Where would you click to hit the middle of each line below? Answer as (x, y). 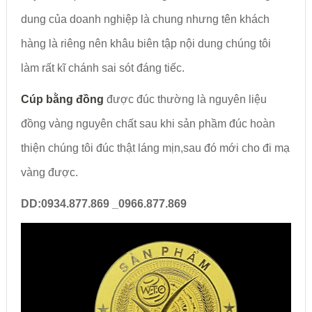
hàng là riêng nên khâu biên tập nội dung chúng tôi (146, 43)
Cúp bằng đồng (62, 99)
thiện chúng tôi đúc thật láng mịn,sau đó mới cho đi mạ (155, 148)
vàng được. (49, 172)
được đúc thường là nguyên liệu (185, 99)
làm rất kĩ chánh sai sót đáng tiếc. (102, 68)
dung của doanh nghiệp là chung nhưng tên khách (145, 19)
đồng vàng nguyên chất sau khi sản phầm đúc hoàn (148, 123)
